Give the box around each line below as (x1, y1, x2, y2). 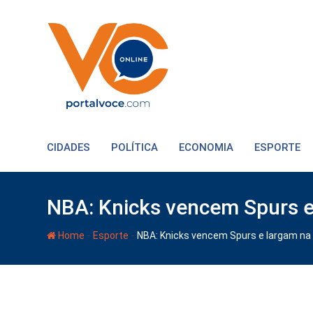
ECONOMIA (179, 141, 233, 154)
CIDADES (47, 141, 90, 154)
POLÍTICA (111, 141, 158, 154)
